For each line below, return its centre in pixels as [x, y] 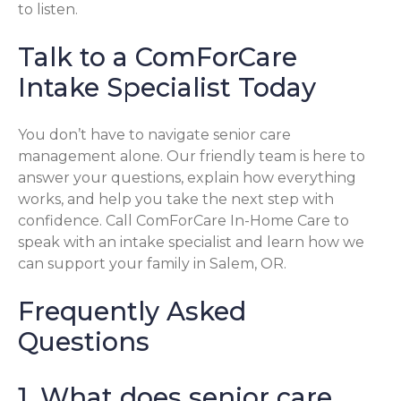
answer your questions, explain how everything [187, 177]
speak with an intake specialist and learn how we [191, 242]
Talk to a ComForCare [158, 56]
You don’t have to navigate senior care [154, 134]
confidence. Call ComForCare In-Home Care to [183, 220]
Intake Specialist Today [167, 87]
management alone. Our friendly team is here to [192, 156]
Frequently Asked [132, 311]
